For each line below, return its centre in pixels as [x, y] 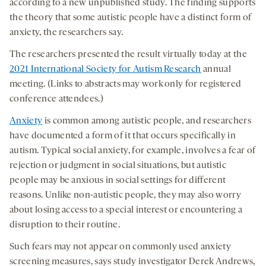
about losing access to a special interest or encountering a [126, 210]
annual [216, 70]
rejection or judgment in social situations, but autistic [118, 166]
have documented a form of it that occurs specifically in [123, 136]
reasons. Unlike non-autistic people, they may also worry [125, 196]
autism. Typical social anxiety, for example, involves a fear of [133, 151]
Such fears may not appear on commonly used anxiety [121, 247]
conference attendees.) [57, 99]
